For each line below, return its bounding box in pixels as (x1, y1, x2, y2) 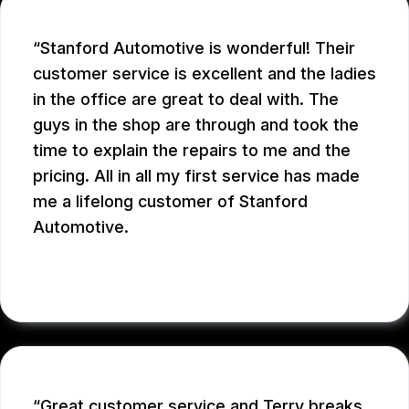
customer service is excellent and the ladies (33, 64, 376, 84)
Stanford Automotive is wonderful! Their (40, 38, 355, 58)
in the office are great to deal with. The (33, 89, 339, 110)
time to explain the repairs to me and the (33, 141, 351, 161)
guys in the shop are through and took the (33, 115, 359, 135)
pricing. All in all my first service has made (33, 166, 360, 186)
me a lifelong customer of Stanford (33, 192, 308, 212)
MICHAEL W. (33, 270, 146, 293)
